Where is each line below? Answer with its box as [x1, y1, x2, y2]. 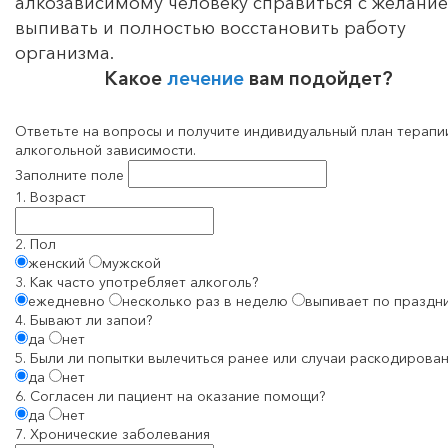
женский [28, 254, 85, 273]
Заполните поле [15, 166, 124, 185]
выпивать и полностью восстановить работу [15, 17, 406, 40]
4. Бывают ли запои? [15, 311, 152, 330]
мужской [102, 254, 161, 273]
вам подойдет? [248, 67, 393, 91]
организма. [15, 42, 114, 65]
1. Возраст [15, 188, 86, 207]
